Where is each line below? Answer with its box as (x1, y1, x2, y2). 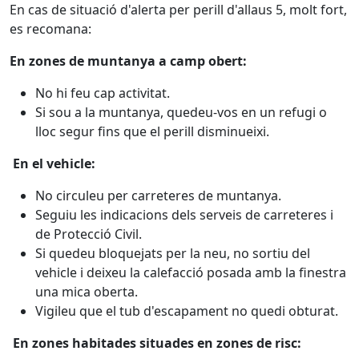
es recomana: (10, 20, 91, 38)
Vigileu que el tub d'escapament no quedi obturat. (35, 302, 338, 320)
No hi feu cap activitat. (35, 84, 170, 102)
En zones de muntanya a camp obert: (10, 52, 247, 70)
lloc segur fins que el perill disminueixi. (35, 123, 269, 140)
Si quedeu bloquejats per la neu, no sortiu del (35, 244, 310, 262)
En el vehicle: (10, 155, 95, 172)
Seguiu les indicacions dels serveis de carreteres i (35, 206, 333, 224)
